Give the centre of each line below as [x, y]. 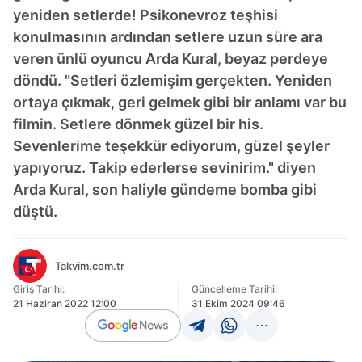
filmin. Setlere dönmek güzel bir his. [138, 124]
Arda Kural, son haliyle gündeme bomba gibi [165, 189]
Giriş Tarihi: [39, 289]
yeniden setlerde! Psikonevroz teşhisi [145, 15]
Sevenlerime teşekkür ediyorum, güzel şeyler [171, 146]
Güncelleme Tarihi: [234, 289]
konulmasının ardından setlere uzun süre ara [168, 37]
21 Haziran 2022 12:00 [65, 303]
